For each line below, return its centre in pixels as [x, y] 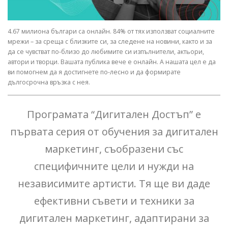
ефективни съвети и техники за [114, 201]
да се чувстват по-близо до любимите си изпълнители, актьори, [106, 52]
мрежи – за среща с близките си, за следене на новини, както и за [110, 42]
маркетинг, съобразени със [114, 149]
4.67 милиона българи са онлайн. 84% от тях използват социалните [111, 32]
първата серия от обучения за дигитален [114, 132]
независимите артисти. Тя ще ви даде [114, 184]
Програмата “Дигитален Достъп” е [114, 115]
